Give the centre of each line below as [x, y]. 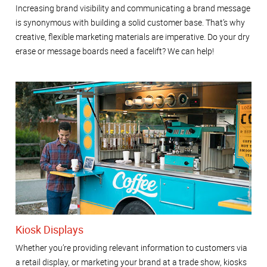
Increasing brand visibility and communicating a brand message [133, 8]
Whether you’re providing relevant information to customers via [131, 247]
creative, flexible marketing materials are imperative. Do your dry [133, 37]
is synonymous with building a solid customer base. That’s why [130, 23]
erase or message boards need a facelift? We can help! [115, 51]
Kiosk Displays [49, 230]
